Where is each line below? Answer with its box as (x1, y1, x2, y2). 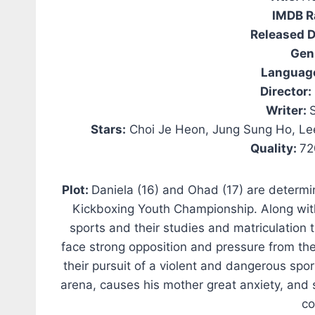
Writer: (266, 103, 310, 117)
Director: (260, 84, 312, 98)
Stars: (91, 122, 127, 136)
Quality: (250, 141, 300, 155)
